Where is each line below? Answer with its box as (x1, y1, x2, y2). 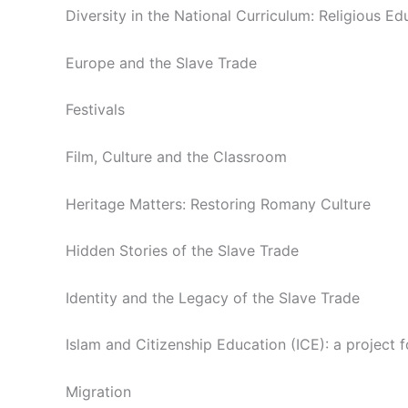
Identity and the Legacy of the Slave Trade (66, 288, 360, 307)
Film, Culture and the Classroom (66, 147, 287, 166)
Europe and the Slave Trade (66, 53, 257, 72)
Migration (66, 382, 131, 401)
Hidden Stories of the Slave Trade (66, 241, 299, 260)
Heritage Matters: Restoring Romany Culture (66, 194, 371, 213)
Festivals (66, 100, 125, 119)
